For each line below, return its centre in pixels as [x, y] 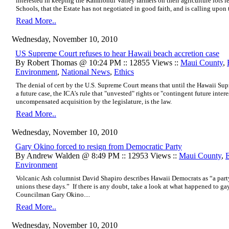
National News [86, 72]
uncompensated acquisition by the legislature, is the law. [94, 101]
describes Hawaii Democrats [162, 178]
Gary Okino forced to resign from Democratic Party [99, 146]
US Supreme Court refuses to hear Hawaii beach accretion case [117, 53]
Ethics [124, 72]
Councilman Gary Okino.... [53, 194]
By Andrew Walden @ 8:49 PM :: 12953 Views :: [97, 155]
